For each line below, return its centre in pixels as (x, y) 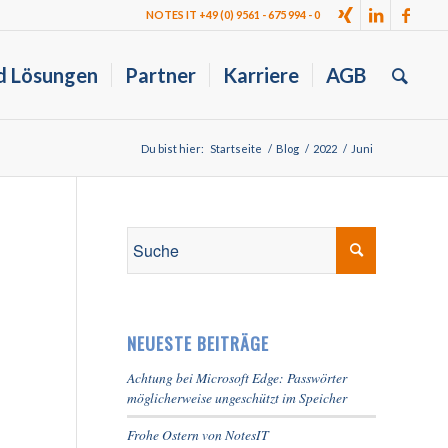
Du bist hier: (172, 148)
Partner (161, 75)
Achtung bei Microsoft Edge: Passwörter (237, 377)
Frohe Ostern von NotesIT (198, 434)
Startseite (236, 148)
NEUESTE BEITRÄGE (198, 343)
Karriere (261, 75)
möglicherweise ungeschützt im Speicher (237, 397)
